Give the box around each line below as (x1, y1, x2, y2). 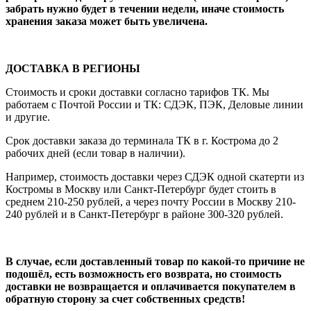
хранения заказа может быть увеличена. (6, 15, 210, 27)
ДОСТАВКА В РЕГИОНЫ (6, 62, 140, 74)
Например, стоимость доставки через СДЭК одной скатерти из (6, 170, 304, 183)
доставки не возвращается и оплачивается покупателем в (6, 280, 296, 292)
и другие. (6, 110, 50, 123)
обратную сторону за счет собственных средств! (6, 292, 248, 305)
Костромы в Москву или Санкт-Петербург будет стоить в (6, 183, 276, 195)
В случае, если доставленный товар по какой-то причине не (6, 255, 305, 267)
